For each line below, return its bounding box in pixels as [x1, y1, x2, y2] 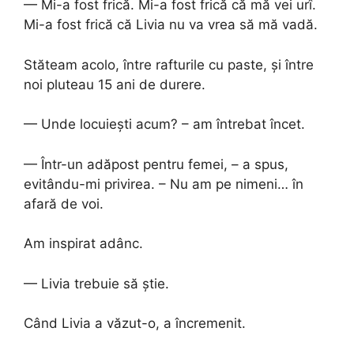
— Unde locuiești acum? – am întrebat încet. [24, 116, 305, 133]
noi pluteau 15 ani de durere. [24, 76, 205, 92]
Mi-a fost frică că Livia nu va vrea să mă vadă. [24, 17, 318, 33]
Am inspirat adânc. [24, 235, 143, 252]
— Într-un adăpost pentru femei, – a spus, [24, 156, 288, 172]
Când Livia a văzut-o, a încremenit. [24, 315, 246, 332]
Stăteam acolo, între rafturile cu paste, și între [24, 56, 314, 73]
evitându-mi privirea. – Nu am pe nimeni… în [24, 175, 303, 192]
